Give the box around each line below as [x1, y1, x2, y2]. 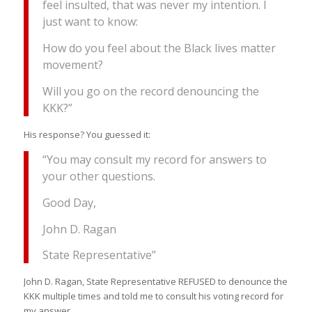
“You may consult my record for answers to [42, 152, 267, 168]
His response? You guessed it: [23, 127, 150, 141]
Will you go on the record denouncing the [42, 83, 259, 99]
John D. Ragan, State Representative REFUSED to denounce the [23, 275, 288, 288]
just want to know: [42, 14, 138, 30]
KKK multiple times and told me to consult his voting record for [23, 290, 283, 303]
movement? [42, 56, 103, 72]
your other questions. [42, 169, 155, 185]
